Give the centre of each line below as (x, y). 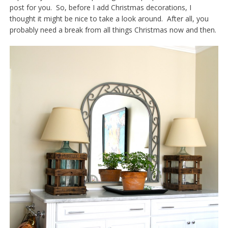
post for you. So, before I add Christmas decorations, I (100, 7)
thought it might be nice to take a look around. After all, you (109, 19)
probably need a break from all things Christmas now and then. (113, 30)
